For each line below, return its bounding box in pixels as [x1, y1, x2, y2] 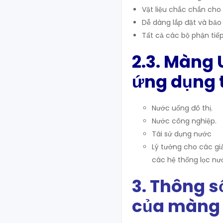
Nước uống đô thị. [152, 103, 213, 113]
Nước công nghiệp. [152, 116, 217, 126]
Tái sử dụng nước [152, 129, 212, 139]
